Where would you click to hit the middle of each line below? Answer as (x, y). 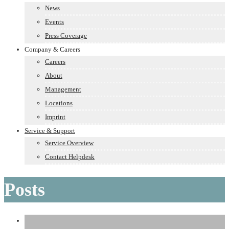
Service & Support (50, 131)
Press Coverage (66, 36)
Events (54, 22)
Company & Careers (52, 49)
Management (63, 89)
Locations (59, 103)
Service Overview (69, 143)
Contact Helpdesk (70, 157)
